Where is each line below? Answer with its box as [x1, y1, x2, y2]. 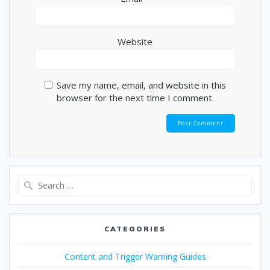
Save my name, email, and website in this [56, 78, 226, 91]
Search [134, 174, 162, 186]
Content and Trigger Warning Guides [64, 250, 206, 262]
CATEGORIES [104, 224, 166, 233]
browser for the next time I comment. [56, 91, 214, 104]
